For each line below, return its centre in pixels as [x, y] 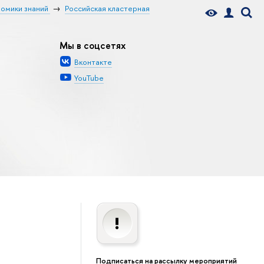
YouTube [89, 78]
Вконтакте [93, 62]
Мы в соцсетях [93, 45]
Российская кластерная [107, 8]
